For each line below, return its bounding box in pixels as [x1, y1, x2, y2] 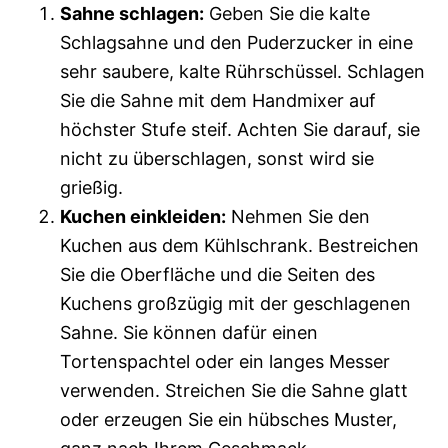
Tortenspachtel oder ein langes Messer [60, 351, 390, 372]
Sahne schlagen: [60, 3, 204, 24]
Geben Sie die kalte [204, 3, 370, 24]
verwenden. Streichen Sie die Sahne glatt [60, 380, 408, 401]
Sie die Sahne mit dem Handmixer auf [60, 90, 376, 111]
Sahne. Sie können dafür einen [60, 322, 318, 343]
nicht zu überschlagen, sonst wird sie [60, 148, 374, 169]
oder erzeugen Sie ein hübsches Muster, [60, 409, 397, 430]
